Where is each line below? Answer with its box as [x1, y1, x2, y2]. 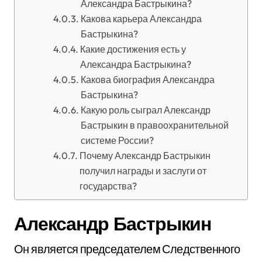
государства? [79, 180, 137, 192]
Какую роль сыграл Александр [80, 104, 211, 116]
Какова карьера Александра [80, 13, 202, 25]
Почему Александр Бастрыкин [79, 150, 211, 161]
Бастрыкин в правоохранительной [80, 119, 229, 131]
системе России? [80, 135, 154, 146]
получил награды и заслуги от [79, 165, 206, 177]
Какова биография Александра [80, 74, 215, 85]
